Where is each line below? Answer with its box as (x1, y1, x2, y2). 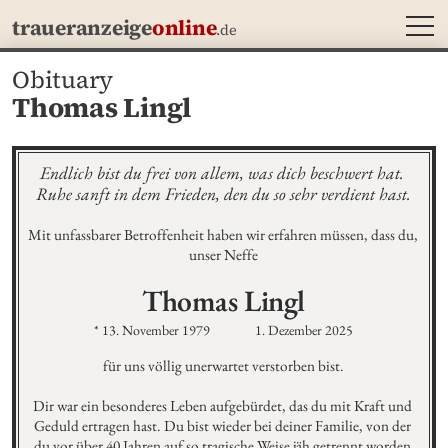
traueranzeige (12, 13, 152, 42)
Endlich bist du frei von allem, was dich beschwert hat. (39, 160, 404, 184)
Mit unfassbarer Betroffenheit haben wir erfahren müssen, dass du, (28, 225, 418, 246)
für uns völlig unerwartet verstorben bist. (103, 356, 345, 377)
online (151, 13, 217, 42)
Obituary (12, 62, 114, 96)
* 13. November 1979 (94, 320, 211, 339)
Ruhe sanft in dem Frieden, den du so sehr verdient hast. (36, 181, 412, 205)
